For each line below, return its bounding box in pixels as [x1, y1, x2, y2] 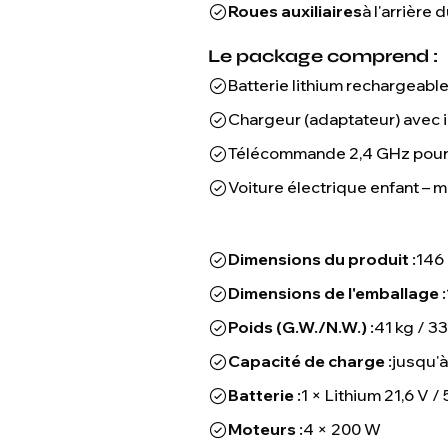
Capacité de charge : [228, 351, 392, 371]
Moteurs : [228, 419, 303, 439]
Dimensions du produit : [228, 249, 416, 269]
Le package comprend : [208, 45, 438, 67]
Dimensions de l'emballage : [228, 283, 446, 303]
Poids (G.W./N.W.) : [228, 317, 374, 337]
